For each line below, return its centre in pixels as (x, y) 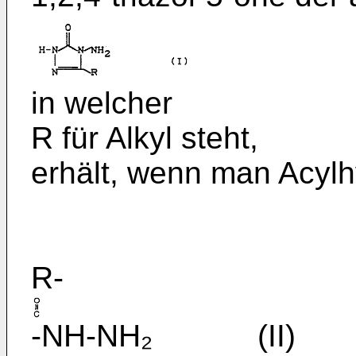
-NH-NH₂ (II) (163, 336)
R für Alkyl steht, (145, 138)
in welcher (102, 103)
